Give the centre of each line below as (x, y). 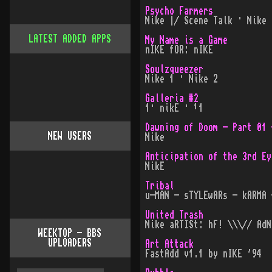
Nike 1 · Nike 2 (181, 79)
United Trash (174, 215)
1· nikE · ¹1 (174, 108)
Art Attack (169, 244)
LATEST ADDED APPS (70, 39)
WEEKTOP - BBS (70, 233)
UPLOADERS (70, 243)
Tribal (159, 186)
